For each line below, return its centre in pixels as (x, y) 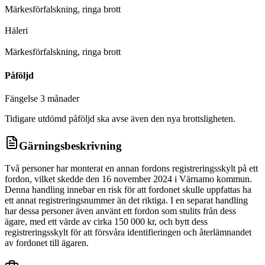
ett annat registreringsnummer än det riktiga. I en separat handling (126, 201)
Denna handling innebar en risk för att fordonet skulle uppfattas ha (128, 190)
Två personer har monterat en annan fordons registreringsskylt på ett (131, 169)
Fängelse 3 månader (42, 98)
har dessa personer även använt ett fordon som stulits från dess (120, 211)
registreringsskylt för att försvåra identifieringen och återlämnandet (128, 232)
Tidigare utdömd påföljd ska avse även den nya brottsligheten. (120, 118)
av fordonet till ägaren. (47, 243)
